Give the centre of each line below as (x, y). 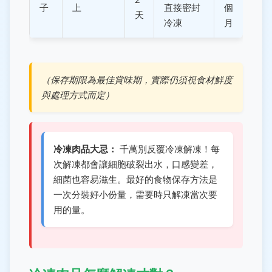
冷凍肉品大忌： (85, 149)
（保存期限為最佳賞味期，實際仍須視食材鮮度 (137, 80)
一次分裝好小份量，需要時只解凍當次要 (135, 195)
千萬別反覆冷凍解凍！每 (168, 149)
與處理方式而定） (78, 95)
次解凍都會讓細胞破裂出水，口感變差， (135, 164)
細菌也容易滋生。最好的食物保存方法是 (135, 179)
